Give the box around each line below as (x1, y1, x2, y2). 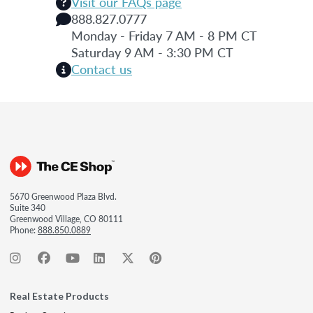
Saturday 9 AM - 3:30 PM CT (71, 43, 233, 61)
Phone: (10, 224, 38, 236)
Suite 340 (10, 201, 45, 214)
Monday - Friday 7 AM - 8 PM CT (71, 26, 257, 44)
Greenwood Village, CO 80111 (10, 212, 123, 225)
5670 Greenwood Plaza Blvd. (10, 190, 117, 203)
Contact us (71, 59, 132, 78)
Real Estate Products (10, 289, 109, 302)
